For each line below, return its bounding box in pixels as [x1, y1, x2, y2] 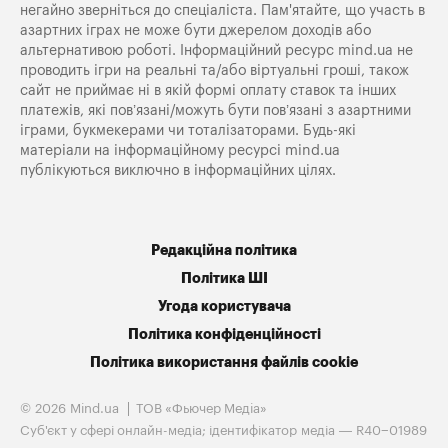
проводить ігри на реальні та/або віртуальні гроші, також [20, 62, 409, 78]
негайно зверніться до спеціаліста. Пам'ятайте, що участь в [20, 2, 425, 18]
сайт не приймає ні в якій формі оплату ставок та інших [20, 82, 396, 98]
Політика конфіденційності [127, 326, 321, 342]
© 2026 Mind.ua [20, 403, 119, 416]
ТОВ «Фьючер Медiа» [135, 403, 267, 416]
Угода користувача [157, 298, 291, 314]
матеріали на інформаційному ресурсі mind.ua [20, 142, 340, 158]
